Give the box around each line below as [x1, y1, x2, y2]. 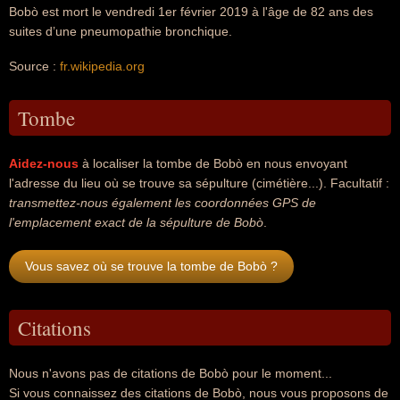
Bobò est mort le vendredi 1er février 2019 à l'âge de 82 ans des [9, 4, 373, 19]
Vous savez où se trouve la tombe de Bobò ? [25, 259, 278, 273]
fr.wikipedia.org [60, 59, 145, 73]
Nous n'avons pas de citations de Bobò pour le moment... [9, 366, 332, 380]
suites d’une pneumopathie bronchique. [9, 24, 232, 38]
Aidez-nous [9, 156, 79, 171]
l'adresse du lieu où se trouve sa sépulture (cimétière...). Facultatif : [9, 176, 389, 190]
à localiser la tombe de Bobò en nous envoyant [79, 156, 347, 171]
